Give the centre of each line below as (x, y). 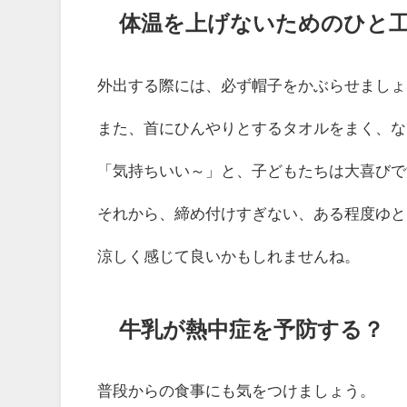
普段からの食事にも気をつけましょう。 (237, 391)
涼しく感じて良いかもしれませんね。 (229, 256)
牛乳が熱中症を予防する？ (252, 329)
